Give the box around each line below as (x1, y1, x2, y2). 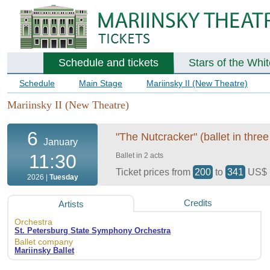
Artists (58, 199, 84, 210)
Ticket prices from (116, 167, 193, 178)
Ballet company (14, 237, 73, 247)
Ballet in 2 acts (116, 151, 163, 160)
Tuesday (49, 173, 78, 182)
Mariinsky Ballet (14, 246, 74, 256)
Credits (184, 198, 212, 209)
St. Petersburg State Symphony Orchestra (14, 226, 171, 236)
